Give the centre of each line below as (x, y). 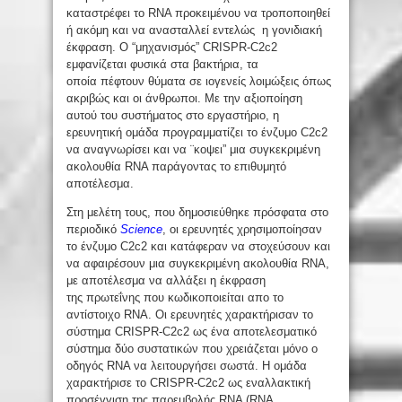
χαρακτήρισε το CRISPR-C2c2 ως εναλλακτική (188, 382)
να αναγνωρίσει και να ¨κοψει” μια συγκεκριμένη (193, 149)
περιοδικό (93, 229)
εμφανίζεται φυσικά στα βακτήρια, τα (162, 64)
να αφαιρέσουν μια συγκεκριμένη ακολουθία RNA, (198, 263)
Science (141, 229)
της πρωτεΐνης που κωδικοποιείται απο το (175, 297)
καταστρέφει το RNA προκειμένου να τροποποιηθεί (198, 13)
